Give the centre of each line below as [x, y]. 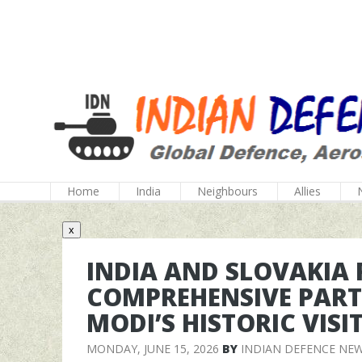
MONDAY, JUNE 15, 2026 [153, 349]
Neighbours [227, 191]
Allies [307, 191]
